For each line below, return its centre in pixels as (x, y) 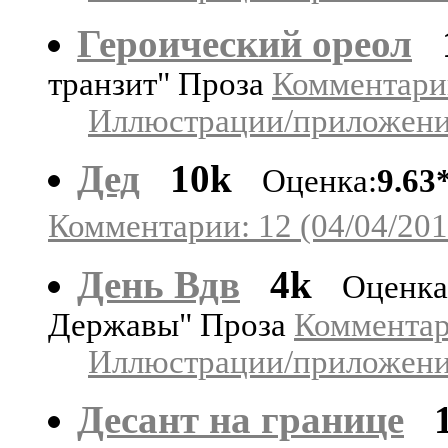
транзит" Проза (160, 83)
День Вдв (158, 284)
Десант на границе (240, 419)
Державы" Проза (171, 324)
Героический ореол (244, 43)
